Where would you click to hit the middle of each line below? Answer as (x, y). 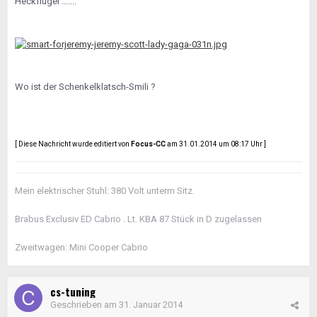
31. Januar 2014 (151, 305)
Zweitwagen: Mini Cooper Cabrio (81, 248)
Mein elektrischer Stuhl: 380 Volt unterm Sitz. (105, 191)
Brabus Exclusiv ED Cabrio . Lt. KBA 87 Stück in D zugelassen (138, 219)
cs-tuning (73, 292)
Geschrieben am (85, 305)
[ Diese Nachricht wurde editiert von (73, 144)
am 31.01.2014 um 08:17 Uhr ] (216, 144)
